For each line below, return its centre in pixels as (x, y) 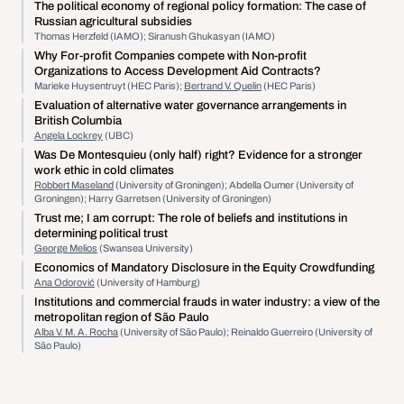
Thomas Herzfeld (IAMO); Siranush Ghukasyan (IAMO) (155, 36)
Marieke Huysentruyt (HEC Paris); (109, 86)
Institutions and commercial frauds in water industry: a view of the (207, 302)
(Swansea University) (145, 248)
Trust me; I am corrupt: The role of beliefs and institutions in (191, 218)
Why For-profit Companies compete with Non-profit (170, 56)
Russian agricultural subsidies (113, 22)
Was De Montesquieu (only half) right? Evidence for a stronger (198, 155)
